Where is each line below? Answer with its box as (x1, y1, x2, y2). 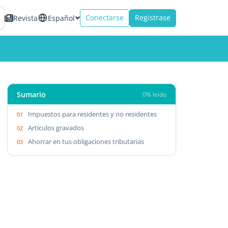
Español (48, 13, 75, 23)
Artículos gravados (28, 123, 84, 132)
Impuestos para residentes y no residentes (28, 109, 157, 119)
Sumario (17, 89, 46, 99)
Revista (13, 13, 38, 23)
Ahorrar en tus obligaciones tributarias (28, 136, 145, 146)
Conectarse (85, 13, 124, 22)
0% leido (142, 90, 166, 98)
